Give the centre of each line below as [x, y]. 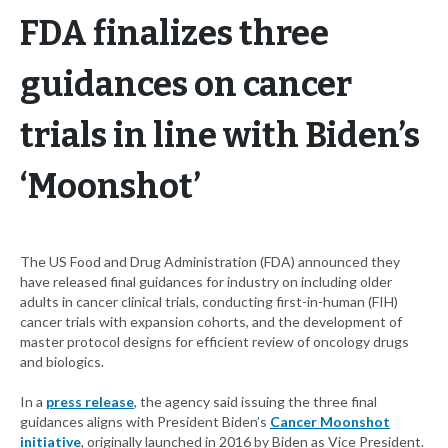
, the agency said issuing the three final [255, 402]
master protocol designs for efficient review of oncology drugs [214, 342]
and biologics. [62, 362]
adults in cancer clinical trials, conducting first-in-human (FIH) [209, 302]
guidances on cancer [186, 85]
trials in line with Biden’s [220, 136]
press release [90, 402]
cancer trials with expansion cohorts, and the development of [211, 322]
